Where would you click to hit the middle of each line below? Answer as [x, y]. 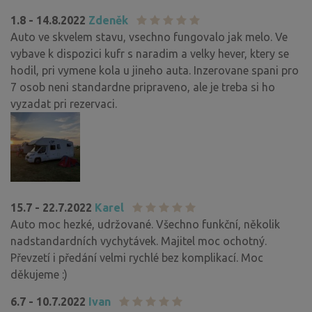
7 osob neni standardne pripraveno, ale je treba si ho [143, 87]
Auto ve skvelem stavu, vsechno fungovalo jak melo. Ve [149, 37]
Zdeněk [108, 20]
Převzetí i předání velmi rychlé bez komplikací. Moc [137, 257]
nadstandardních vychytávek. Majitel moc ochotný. [139, 241]
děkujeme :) [39, 274]
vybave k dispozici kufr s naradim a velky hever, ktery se [150, 53]
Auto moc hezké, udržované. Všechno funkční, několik [145, 224]
